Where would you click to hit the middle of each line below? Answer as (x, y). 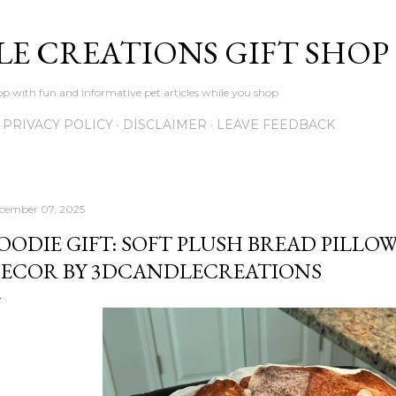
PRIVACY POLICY (58, 125)
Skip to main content (198, 22)
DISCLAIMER (165, 125)
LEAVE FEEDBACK (276, 125)
